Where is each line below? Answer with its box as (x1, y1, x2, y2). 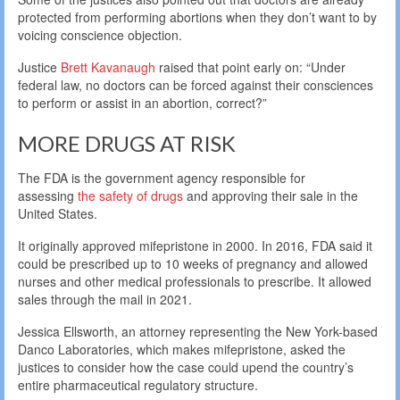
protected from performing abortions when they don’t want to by (18, 7, 377, 26)
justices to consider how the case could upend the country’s (18, 358, 354, 377)
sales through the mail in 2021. (18, 290, 192, 309)
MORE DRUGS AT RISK (18, 129, 236, 156)
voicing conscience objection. (18, 25, 182, 44)
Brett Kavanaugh (61, 57, 155, 76)
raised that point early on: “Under (155, 57, 346, 76)
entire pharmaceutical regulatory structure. (18, 376, 258, 395)
